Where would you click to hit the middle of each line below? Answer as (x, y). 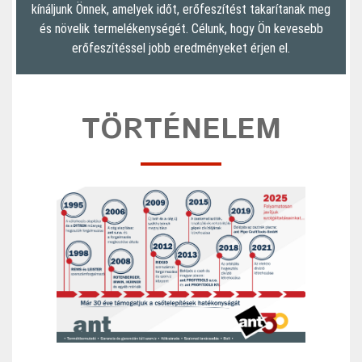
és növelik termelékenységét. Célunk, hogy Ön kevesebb (181, 28)
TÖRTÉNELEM (181, 130)
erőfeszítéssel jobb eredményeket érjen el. (181, 48)
